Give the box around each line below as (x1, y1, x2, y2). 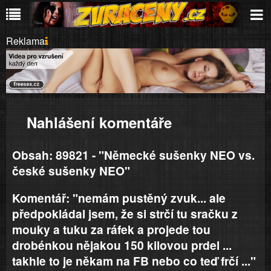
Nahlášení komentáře (27, 112, 172, 133)
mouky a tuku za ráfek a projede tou (12, 221, 211, 238)
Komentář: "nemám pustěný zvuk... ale (12, 189, 226, 207)
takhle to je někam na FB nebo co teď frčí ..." (12, 252, 256, 270)
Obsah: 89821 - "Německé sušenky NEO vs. (12, 146, 255, 164)
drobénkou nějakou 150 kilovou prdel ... (12, 237, 232, 254)
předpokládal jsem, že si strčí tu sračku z (12, 205, 238, 223)
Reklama (6, 34, 45, 48)
